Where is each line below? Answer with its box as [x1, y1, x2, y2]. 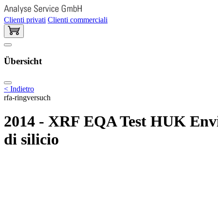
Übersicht [4, 56, 42, 67]
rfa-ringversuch [4, 93, 51, 102]
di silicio [4, 130, 59, 148]
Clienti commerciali [48, 15, 108, 24]
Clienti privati [4, 15, 46, 24]
